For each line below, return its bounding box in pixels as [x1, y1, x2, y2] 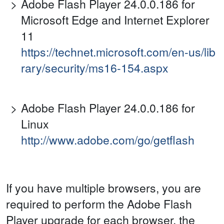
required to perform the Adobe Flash [6, 195, 192, 212]
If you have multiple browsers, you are [6, 179, 201, 196]
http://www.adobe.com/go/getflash [21, 131, 194, 148]
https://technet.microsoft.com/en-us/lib [21, 43, 215, 60]
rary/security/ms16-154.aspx [21, 59, 168, 76]
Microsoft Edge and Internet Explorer [21, 11, 209, 28]
